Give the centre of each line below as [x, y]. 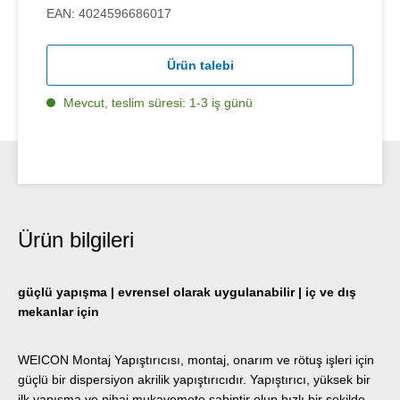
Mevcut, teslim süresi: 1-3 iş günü [156, 103]
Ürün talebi [200, 66]
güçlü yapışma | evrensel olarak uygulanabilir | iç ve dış [187, 292]
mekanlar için [58, 312]
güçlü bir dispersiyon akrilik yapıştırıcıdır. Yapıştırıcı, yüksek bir [194, 380]
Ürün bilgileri [76, 240]
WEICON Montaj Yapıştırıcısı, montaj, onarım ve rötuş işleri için [196, 360]
